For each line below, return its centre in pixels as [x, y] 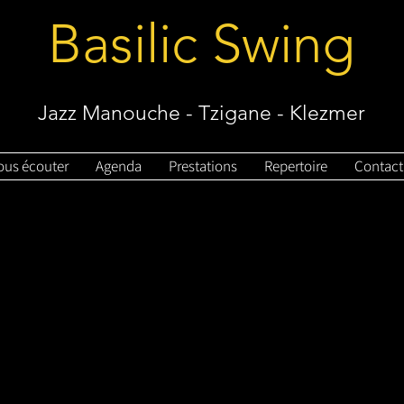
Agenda [119, 166]
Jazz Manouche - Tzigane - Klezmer [202, 113]
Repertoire [296, 166]
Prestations [203, 166]
